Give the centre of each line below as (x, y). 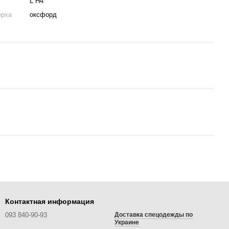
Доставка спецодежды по (154, 215)
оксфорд (43, 15)
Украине (127, 222)
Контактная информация (50, 201)
